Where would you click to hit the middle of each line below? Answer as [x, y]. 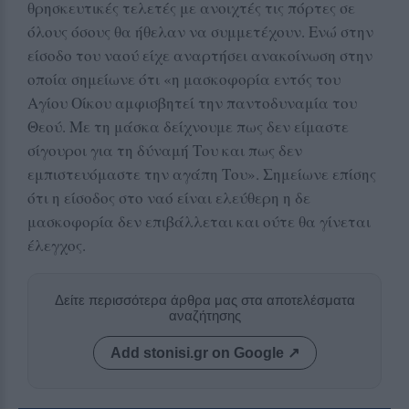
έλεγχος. [57, 245]
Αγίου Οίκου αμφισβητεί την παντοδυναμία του [192, 102]
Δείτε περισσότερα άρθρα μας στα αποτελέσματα [204, 299]
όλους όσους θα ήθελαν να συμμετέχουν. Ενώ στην [200, 31]
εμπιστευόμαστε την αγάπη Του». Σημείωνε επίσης [202, 173]
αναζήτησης [204, 315]
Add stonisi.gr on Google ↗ [204, 352]
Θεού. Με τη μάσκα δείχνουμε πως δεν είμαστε [188, 126]
